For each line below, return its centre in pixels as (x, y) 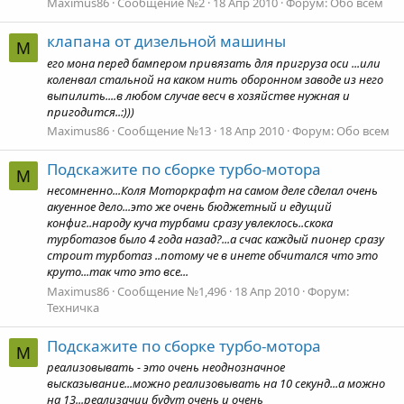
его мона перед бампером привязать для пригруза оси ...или (214, 63)
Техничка (73, 307)
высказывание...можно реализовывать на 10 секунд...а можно (216, 384)
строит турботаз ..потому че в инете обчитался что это (212, 256)
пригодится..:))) (91, 111)
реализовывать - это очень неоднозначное (166, 367)
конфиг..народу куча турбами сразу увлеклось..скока (190, 223)
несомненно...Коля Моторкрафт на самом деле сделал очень (212, 191)
